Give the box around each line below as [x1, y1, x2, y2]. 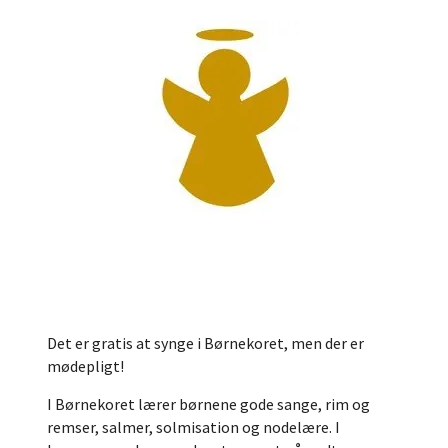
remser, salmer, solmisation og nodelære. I [47, 417, 340, 438]
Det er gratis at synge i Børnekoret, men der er [47, 333, 364, 354]
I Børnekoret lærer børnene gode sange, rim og [47, 394, 370, 415]
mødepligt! [47, 356, 124, 377]
